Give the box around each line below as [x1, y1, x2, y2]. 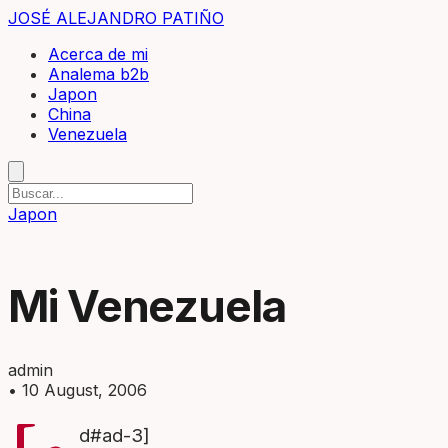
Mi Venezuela [8, 279, 286, 333]
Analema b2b [48, 64, 149, 84]
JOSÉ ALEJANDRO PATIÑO [8, 8, 224, 28]
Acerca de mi [48, 44, 148, 64]
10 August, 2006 [22, 380, 147, 400]
